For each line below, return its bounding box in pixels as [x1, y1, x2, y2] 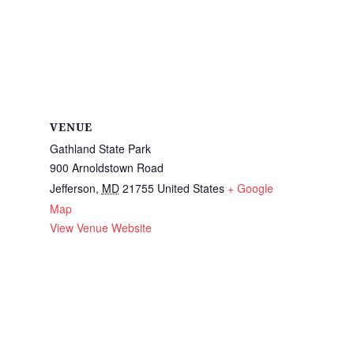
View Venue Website [49, 220, 152, 235]
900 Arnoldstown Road [49, 160, 164, 175]
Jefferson [49, 180, 96, 196]
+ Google [227, 180, 273, 196]
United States [156, 180, 224, 196]
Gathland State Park [49, 141, 151, 156]
